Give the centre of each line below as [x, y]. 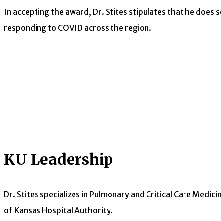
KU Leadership [58, 160]
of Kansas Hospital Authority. [58, 210]
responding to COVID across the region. [78, 28]
